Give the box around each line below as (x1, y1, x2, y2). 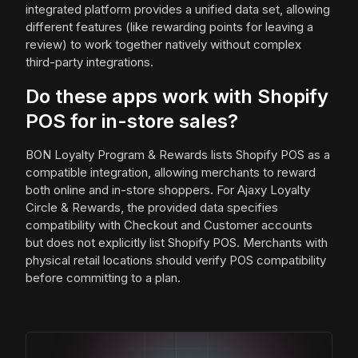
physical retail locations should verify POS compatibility (26, 253, 326, 268)
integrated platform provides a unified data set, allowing (26, 2, 330, 18)
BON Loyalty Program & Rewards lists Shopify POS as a (26, 147, 330, 163)
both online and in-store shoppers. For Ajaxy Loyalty (26, 182, 310, 198)
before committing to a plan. (26, 270, 181, 286)
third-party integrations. (26, 54, 153, 70)
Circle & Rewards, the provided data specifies (26, 200, 278, 216)
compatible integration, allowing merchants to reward (26, 165, 316, 181)
